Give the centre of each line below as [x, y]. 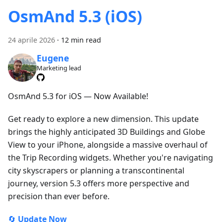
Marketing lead [59, 68]
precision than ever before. [59, 196]
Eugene [53, 58]
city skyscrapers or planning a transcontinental [96, 171]
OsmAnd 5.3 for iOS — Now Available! [78, 96]
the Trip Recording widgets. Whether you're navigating [111, 158]
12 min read [81, 40]
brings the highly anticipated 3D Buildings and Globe [107, 132]
